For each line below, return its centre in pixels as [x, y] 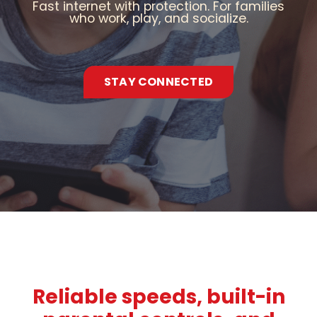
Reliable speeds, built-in [158, 297]
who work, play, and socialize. [158, 18]
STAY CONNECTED [158, 82]
